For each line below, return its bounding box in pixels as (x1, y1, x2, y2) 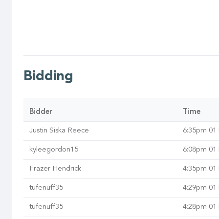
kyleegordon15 (29, 146, 78, 153)
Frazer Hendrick (29, 165, 81, 173)
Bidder (29, 108, 52, 116)
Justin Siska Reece (29, 127, 89, 134)
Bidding (23, 69, 73, 84)
